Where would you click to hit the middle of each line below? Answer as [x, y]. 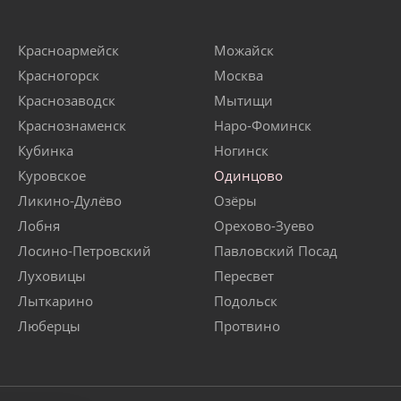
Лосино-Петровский [85, 251]
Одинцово [248, 176]
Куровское [52, 176]
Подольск [246, 301]
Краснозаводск [67, 101]
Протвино [247, 326]
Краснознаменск [72, 126]
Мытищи [243, 101]
